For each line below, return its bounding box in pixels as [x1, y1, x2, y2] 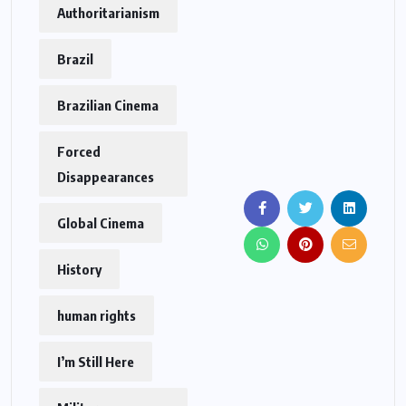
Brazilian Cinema [57, 97, 159, 114]
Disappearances [57, 169, 154, 186]
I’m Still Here [57, 353, 134, 371]
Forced [57, 143, 101, 160]
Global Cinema [57, 215, 144, 232]
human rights [57, 307, 136, 324]
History [57, 261, 101, 278]
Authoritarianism [57, 5, 159, 22]
